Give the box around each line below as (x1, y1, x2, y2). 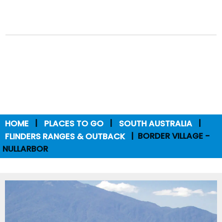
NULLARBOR (2, 143, 48, 155)
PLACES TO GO (44, 117, 104, 129)
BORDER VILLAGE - (138, 130, 210, 142)
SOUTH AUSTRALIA (118, 117, 192, 129)
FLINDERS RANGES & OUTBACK (4, 130, 125, 142)
